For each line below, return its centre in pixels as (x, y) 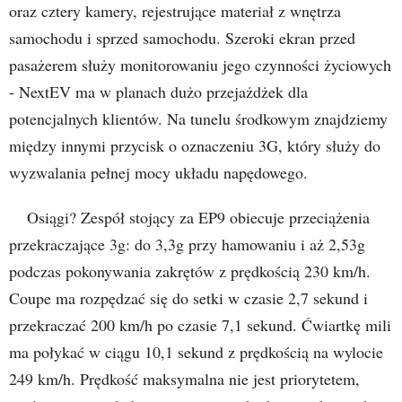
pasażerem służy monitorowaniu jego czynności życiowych (200, 64)
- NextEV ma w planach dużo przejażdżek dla (158, 91)
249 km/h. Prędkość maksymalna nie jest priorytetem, (184, 378)
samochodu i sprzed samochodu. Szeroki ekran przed (182, 37)
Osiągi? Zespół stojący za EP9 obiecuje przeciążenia (198, 217)
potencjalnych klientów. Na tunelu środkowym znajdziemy (198, 118)
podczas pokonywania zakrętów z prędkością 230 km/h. (190, 271)
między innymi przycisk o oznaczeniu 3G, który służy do (195, 145)
